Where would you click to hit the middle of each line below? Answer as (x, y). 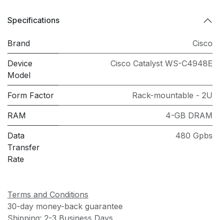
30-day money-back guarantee (65, 206)
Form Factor (31, 95)
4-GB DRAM (189, 115)
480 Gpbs (194, 135)
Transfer (24, 147)
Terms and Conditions (48, 194)
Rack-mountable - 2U (172, 95)
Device (20, 63)
